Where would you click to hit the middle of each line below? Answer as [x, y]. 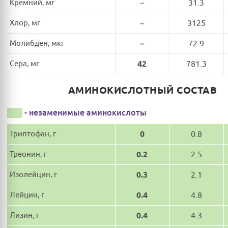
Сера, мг [24, 64]
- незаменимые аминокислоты [85, 112]
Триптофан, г [33, 134]
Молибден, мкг [37, 43]
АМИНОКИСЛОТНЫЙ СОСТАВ [142, 90]
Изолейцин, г [33, 175]
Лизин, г [24, 215]
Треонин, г [28, 154]
